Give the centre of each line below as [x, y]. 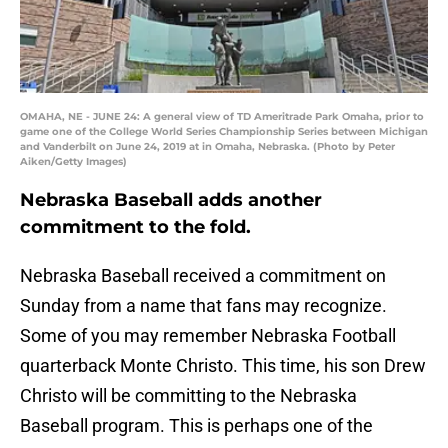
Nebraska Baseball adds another [171, 200]
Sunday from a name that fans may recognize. [203, 306]
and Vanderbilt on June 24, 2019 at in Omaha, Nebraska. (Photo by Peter [207, 147]
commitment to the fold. [135, 227]
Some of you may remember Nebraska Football [208, 336]
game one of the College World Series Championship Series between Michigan [224, 132]
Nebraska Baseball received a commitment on [203, 276]
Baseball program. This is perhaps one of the [196, 426]
